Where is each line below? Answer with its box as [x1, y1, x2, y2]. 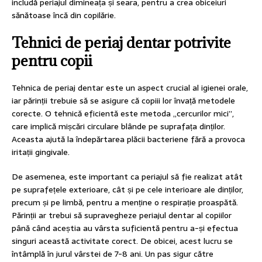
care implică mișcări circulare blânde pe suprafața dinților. [12, 120, 225, 133]
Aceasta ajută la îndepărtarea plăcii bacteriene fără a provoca [12, 133, 245, 146]
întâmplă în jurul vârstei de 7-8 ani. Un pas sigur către [12, 247, 213, 261]
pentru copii [12, 51, 92, 71]
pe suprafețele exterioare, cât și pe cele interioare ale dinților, [12, 183, 243, 196]
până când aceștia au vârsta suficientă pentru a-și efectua [12, 222, 238, 235]
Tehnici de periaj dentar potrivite [12, 33, 231, 53]
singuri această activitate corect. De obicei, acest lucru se [12, 235, 233, 248]
